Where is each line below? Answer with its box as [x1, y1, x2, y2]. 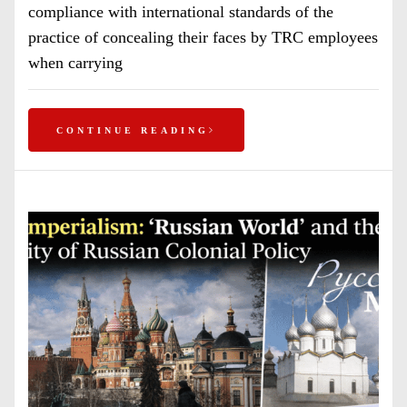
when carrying [28, 54, 123, 72]
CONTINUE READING [56, 124, 209, 135]
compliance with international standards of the [28, 3, 333, 21]
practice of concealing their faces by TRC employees [28, 28, 378, 46]
